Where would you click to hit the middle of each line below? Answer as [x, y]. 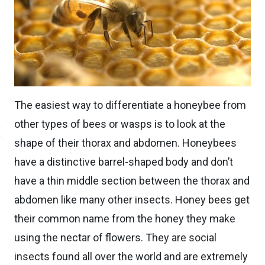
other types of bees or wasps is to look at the [120, 124]
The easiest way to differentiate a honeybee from [130, 105]
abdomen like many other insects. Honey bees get [132, 199]
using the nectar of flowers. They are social [115, 237]
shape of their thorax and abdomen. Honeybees [125, 143]
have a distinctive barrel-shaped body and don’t [124, 161]
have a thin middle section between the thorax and [132, 180]
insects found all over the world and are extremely [131, 256]
